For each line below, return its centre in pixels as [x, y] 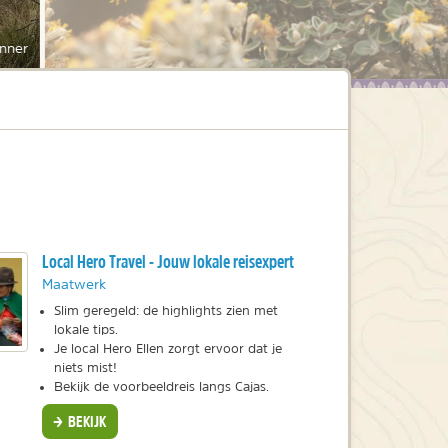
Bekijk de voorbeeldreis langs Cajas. [161, 387]
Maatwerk [73, 284]
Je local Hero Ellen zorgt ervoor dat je [167, 349]
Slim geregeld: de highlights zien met [165, 311]
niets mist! [85, 368]
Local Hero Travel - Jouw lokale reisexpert [167, 262]
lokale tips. [87, 330]
